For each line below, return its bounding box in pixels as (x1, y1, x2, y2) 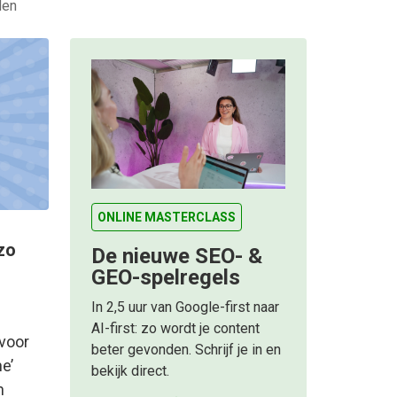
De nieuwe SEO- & (91, 244, 262, 269)
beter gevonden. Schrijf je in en (91, 341, 281, 359)
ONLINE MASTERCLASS (97, 210, 236, 225)
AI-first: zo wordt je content (91, 320, 260, 338)
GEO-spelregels (91, 265, 240, 291)
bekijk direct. (91, 362, 169, 380)
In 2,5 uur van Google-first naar (91, 299, 279, 316)
